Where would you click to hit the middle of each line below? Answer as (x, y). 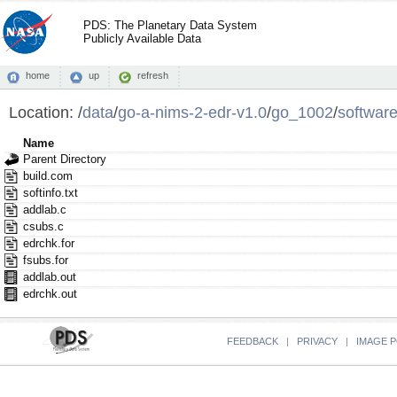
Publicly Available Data (142, 39)
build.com (47, 176)
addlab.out (49, 277)
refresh (152, 75)
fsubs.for (45, 261)
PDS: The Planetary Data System (170, 25)
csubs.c (43, 227)
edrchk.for (48, 244)
